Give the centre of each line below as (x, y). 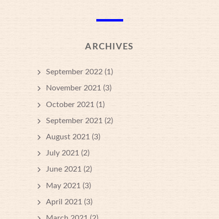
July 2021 (63, 153)
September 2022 (74, 72)
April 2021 (64, 202)
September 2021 (74, 120)
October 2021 (70, 104)
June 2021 (64, 169)
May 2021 (63, 186)
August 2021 (68, 137)
